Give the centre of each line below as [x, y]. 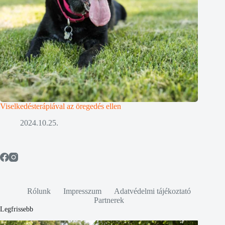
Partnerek [109, 200]
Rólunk [39, 191]
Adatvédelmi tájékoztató [153, 191]
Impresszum [83, 191]
